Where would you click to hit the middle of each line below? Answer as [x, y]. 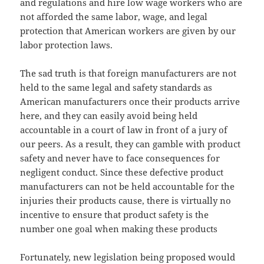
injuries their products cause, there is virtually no [126, 201]
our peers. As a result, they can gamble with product [131, 144]
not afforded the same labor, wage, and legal [114, 17]
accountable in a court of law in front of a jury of [124, 130]
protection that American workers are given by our [128, 31]
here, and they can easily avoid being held [109, 116]
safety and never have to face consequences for [120, 158]
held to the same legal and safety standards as [116, 88]
